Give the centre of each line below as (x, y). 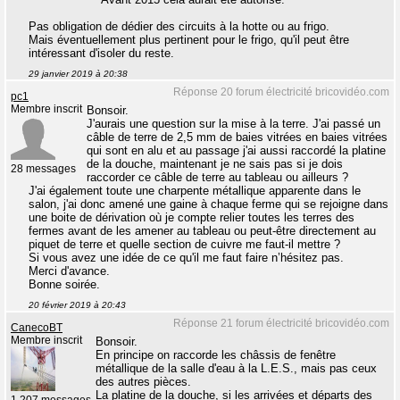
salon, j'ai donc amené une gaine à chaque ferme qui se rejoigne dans (208, 204)
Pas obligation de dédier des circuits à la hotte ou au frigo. (179, 27)
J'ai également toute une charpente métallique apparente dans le (195, 191)
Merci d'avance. (69, 271)
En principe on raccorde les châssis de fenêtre (216, 355)
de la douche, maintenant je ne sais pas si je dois (215, 164)
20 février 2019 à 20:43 (77, 305)
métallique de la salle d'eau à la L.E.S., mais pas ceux (236, 369)
